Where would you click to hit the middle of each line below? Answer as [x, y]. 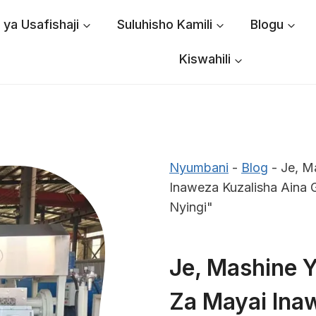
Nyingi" [191, 207]
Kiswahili [205, 59]
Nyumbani [199, 168]
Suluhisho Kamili [164, 24]
